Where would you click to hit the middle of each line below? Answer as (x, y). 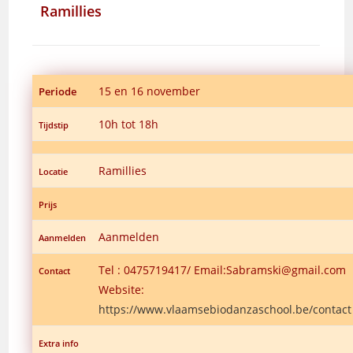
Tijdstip (54, 124)
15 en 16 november (150, 91)
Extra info (59, 343)
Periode (58, 91)
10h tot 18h (129, 124)
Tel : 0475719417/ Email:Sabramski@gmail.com (223, 269)
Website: (122, 289)
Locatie (54, 171)
